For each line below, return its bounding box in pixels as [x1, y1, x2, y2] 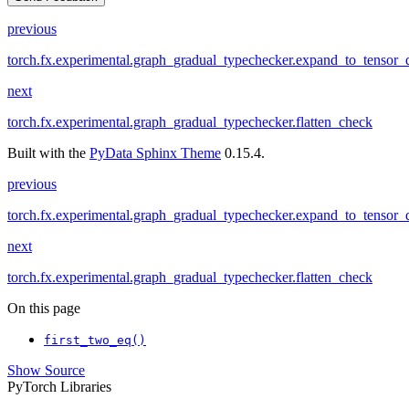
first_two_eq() [44, 333, 146, 348]
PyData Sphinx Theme [89, 145, 221, 162]
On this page [7, 300, 80, 317]
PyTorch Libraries [7, 379, 111, 395]
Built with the [7, 145, 89, 162]
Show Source [7, 362, 85, 379]
